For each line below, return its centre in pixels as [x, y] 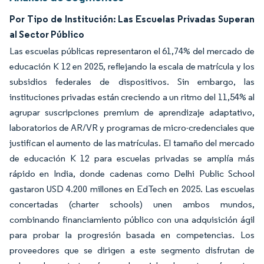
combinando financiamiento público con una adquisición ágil [132, 220]
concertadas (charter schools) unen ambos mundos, [132, 204]
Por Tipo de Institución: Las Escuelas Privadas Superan [132, 19]
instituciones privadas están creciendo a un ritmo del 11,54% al [132, 97]
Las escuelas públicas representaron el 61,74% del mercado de [132, 51]
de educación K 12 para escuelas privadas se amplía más [132, 158]
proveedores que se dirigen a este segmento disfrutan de [132, 250]
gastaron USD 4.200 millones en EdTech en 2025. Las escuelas [132, 189]
